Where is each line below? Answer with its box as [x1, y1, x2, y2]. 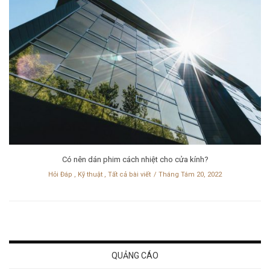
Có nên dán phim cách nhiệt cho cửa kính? [61, 154, 209, 164]
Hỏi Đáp [48, 170, 72, 178]
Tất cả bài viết [108, 170, 151, 178]
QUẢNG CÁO [111, 250, 159, 260]
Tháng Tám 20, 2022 [159, 170, 222, 178]
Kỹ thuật [78, 170, 102, 178]
